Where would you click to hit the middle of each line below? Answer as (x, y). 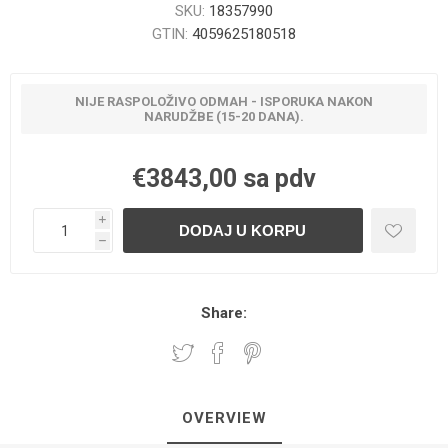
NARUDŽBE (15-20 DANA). (224, 116)
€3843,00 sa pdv (224, 178)
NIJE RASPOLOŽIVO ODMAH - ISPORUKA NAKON (224, 101)
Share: (224, 313)
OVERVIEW (224, 418)
